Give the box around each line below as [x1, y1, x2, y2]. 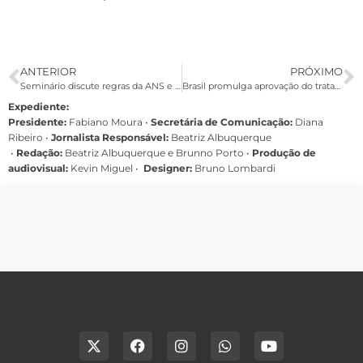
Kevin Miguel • [68, 161, 141, 174]
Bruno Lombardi [194, 161, 275, 174]
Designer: [143, 161, 194, 174]
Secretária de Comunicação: [151, 115, 293, 128]
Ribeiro [8, 130, 45, 143]
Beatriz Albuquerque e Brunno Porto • [62, 146, 252, 159]
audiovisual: [8, 161, 68, 174]
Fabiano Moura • [69, 115, 151, 128]
